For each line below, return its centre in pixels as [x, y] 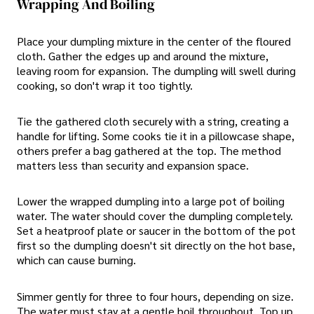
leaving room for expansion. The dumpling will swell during [156, 70]
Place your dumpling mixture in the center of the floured [154, 41]
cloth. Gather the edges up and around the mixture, [143, 55]
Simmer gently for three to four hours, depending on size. [155, 296]
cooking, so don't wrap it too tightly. [105, 85]
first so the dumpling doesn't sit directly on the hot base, [156, 245]
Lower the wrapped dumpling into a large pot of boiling [151, 201]
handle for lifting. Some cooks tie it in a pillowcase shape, [156, 136]
